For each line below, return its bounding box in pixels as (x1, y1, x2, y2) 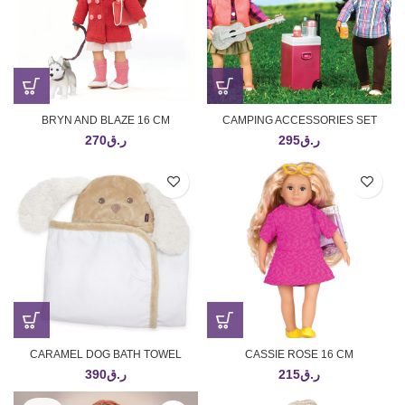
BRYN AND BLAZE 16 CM (42, 113, 170, 127)
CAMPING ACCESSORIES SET (221, 113, 377, 127)
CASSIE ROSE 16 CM (245, 347, 353, 361)
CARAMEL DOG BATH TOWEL (30, 347, 182, 361)
